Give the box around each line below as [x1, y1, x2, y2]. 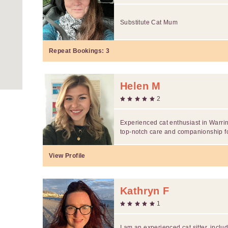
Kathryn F [120, 185, 169, 196]
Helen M [120, 80, 161, 92]
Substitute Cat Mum [120, 18, 178, 26]
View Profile [49, 152, 85, 159]
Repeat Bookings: [49, 47, 106, 54]
